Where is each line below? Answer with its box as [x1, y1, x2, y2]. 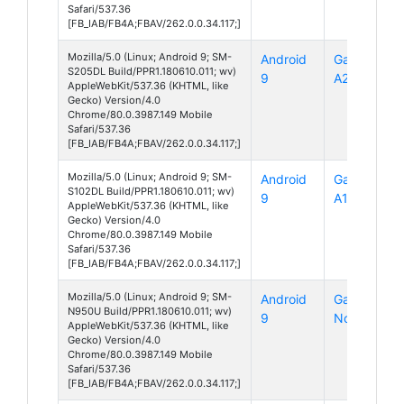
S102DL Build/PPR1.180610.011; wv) [68, 184, 234, 197]
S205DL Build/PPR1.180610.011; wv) [68, 64, 236, 78]
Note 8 [334, 309, 374, 326]
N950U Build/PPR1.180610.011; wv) [68, 304, 232, 317]
